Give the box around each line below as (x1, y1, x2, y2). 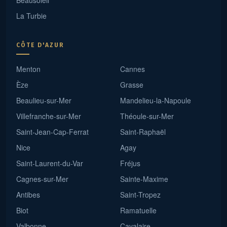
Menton (16, 64, 41, 74)
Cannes (120, 64, 145, 74)
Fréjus (120, 158, 140, 168)
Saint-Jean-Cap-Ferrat (16, 127, 89, 137)
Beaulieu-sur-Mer (16, 95, 71, 105)
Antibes (16, 190, 40, 200)
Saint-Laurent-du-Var (16, 158, 84, 168)
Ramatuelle (120, 205, 157, 215)
